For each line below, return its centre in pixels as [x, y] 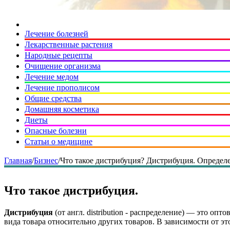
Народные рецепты [59, 55]
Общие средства [53, 98]
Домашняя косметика [62, 109]
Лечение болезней [56, 34]
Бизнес [46, 160]
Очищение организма [63, 66]
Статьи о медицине [59, 141]
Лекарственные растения [69, 44]
